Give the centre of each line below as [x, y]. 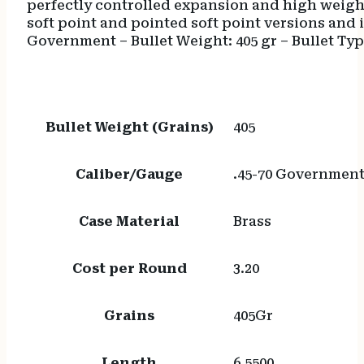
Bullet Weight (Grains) [129, 128]
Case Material [130, 222]
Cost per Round [129, 269]
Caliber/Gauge [130, 175]
